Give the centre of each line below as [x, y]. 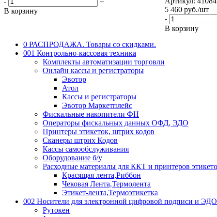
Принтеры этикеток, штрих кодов [99, 131]
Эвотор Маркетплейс [97, 105]
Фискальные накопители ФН [91, 114]
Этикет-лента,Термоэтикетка [110, 192]
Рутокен [56, 210]
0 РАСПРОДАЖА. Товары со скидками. [90, 44]
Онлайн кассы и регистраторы [93, 70]
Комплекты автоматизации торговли [104, 62]
